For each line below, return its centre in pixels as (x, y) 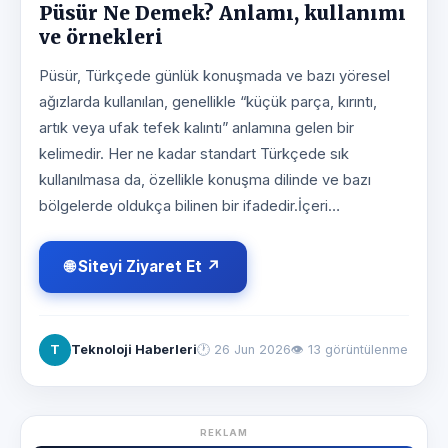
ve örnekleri (101, 37)
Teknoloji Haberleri (134, 350)
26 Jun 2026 (252, 350)
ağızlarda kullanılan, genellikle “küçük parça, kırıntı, (208, 102)
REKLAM (224, 433)
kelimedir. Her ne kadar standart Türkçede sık (194, 154)
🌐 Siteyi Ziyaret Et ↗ (143, 267)
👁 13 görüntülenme (349, 350)
